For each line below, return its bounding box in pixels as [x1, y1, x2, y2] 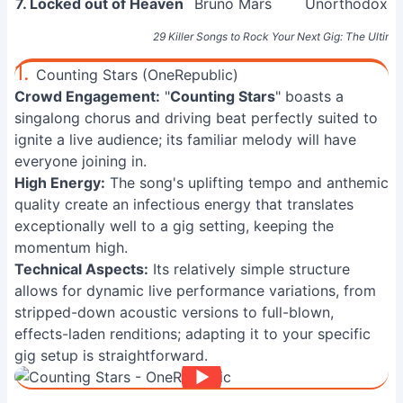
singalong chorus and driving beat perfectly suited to [14, 109, 378, 127]
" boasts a [275, 87, 344, 105]
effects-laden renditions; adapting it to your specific [14, 325, 371, 343]
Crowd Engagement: [14, 87, 160, 105]
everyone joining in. [14, 152, 147, 170]
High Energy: [14, 174, 105, 192]
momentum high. [14, 238, 128, 256]
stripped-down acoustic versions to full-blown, [14, 303, 334, 321]
